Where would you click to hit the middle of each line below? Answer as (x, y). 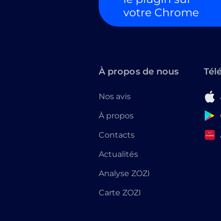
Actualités (118, 154)
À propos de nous (139, 72)
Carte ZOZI (120, 193)
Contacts (117, 135)
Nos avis (115, 96)
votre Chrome (161, 12)
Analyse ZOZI (124, 173)
